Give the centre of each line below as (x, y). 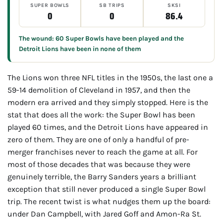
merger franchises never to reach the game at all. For (103, 152)
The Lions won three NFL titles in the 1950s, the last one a (110, 77)
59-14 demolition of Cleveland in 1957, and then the (99, 90)
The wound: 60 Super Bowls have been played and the (101, 38)
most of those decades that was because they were (99, 164)
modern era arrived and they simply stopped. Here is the (108, 102)
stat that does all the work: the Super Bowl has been (101, 114)
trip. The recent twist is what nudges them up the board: (109, 201)
